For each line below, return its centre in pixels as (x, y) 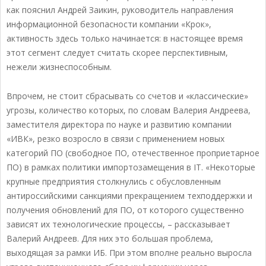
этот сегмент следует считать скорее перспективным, (117, 53)
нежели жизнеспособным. (59, 67)
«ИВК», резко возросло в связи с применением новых (115, 139)
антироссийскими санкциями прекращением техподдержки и (129, 196)
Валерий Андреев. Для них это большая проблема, (110, 239)
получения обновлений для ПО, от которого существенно (125, 210)
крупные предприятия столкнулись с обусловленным (114, 182)
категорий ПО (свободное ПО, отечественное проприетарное (133, 153)
